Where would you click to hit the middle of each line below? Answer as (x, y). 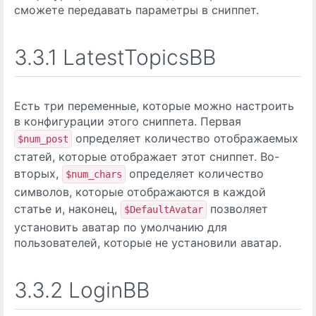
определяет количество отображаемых (185, 138)
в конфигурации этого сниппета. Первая (128, 121)
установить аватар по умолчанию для (121, 227)
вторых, (38, 174)
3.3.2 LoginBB (82, 290)
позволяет (237, 209)
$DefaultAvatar (164, 209)
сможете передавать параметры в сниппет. (136, 10)
